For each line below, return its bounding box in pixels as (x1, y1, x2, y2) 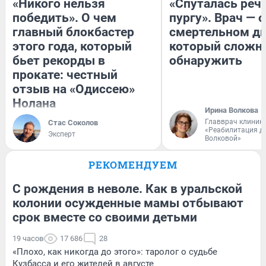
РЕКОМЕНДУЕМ (88, 157, 178, 172)
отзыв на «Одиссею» (12, 81, 135, 96)
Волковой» (205, 134, 241, 142)
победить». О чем (12, 10, 116, 25)
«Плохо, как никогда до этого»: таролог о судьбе (12, 246, 217, 257)
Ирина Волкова (205, 105, 258, 115)
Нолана (12, 96, 56, 110)
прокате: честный (12, 67, 118, 82)
